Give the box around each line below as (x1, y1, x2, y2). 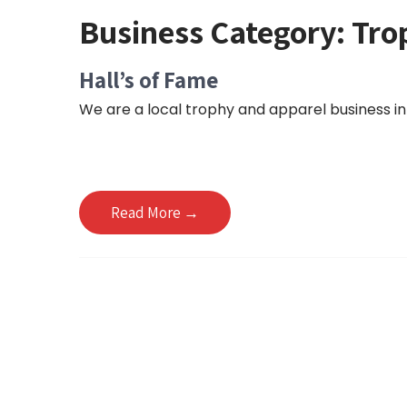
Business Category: (79, 10, 352, 53)
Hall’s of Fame (79, 65, 218, 94)
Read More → (111, 203, 199, 223)
